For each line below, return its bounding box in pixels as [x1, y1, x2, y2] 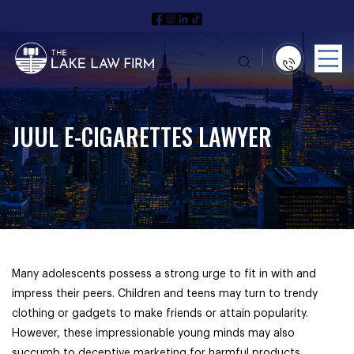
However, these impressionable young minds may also [12, 328, 295, 339]
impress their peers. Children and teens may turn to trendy [12, 288, 318, 299]
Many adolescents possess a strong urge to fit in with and [12, 269, 316, 280]
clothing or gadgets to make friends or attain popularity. [12, 308, 308, 319]
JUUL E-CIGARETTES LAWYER [12, 119, 272, 154]
